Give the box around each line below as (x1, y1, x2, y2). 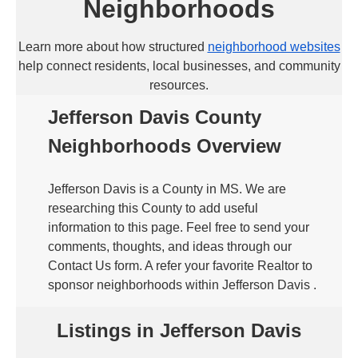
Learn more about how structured (18, 40, 208, 54)
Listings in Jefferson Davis (57, 320, 301, 341)
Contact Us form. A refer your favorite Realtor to (48, 259, 312, 272)
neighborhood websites (207, 40, 340, 54)
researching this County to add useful (48, 201, 258, 215)
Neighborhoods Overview (48, 135, 281, 157)
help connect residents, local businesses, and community (18, 59, 340, 73)
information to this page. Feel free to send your (48, 221, 309, 234)
